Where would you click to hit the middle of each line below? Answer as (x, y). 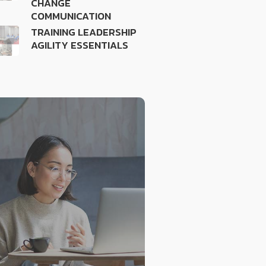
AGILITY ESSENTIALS (80, 45)
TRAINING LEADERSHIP (84, 32)
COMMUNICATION (71, 16)
